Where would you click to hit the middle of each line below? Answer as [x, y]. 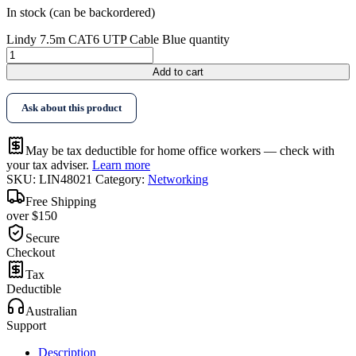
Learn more [121, 165]
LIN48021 [66, 180]
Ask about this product [72, 108]
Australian [51, 311]
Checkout [31, 253]
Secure [43, 238]
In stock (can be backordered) [81, 13]
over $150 [32, 216]
